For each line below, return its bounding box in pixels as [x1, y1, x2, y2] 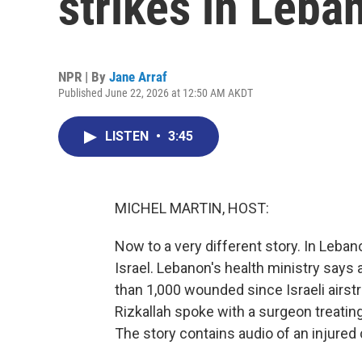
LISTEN [105, 128, 152, 144]
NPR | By [58, 69, 109, 85]
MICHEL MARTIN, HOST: [115, 200, 269, 217]
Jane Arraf [109, 69, 167, 85]
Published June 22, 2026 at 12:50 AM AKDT [58, 86, 253, 99]
